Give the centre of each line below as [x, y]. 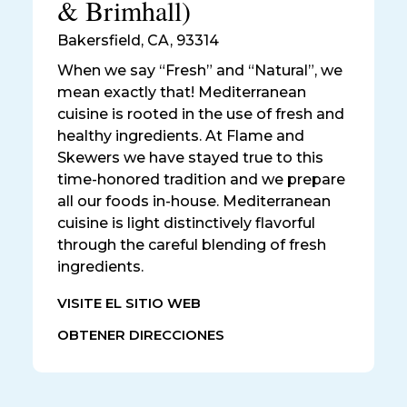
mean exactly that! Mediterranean [182, 93]
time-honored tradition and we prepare [201, 180]
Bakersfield [99, 40]
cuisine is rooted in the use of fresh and [201, 114]
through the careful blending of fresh [192, 245]
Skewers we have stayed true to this [190, 158]
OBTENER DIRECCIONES [141, 336]
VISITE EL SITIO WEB [129, 304]
